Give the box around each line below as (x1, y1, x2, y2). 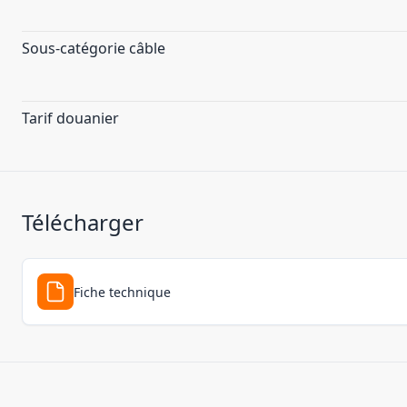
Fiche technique (74, 283, 171, 301)
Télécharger (22, 207, 144, 237)
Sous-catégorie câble (22, 38, 165, 58)
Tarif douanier (22, 108, 119, 128)
